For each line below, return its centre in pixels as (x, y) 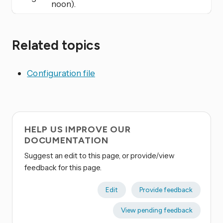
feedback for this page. (63, 167)
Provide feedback (166, 189)
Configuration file (61, 73)
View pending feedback (157, 210)
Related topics (56, 46)
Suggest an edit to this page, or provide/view (100, 155)
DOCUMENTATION (66, 140)
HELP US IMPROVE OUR (78, 129)
